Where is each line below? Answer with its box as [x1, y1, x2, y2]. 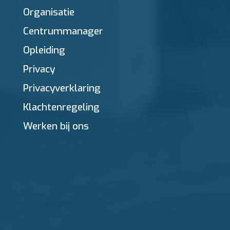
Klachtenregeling [23, 101, 100, 113]
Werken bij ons [23, 120, 89, 132]
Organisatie [23, 6, 74, 18]
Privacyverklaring [23, 82, 101, 94]
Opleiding [23, 44, 65, 56]
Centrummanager [23, 25, 103, 37]
